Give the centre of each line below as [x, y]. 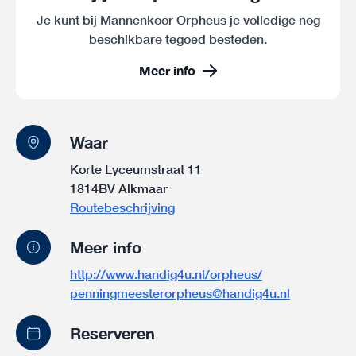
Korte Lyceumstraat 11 [136, 169]
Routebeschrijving [122, 207]
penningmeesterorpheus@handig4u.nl [180, 293]
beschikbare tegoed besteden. [178, 39]
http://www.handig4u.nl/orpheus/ [166, 274]
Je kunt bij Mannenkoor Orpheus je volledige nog [178, 19]
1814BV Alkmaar [119, 188]
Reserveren [112, 333]
